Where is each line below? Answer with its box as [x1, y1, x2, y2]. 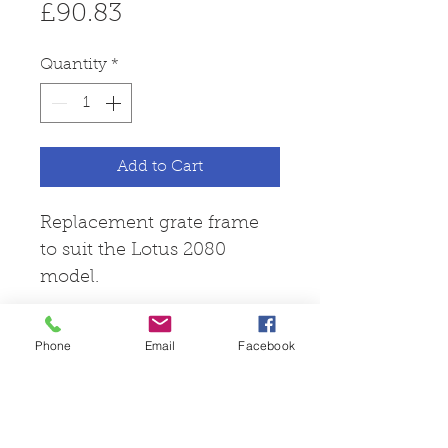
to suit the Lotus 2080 [40, 241, 226, 260]
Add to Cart [117, 158, 203, 175]
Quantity [40, 56, 107, 73]
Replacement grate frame [40, 214, 259, 233]
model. [40, 268, 99, 287]
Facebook [238, 337, 295, 353]
